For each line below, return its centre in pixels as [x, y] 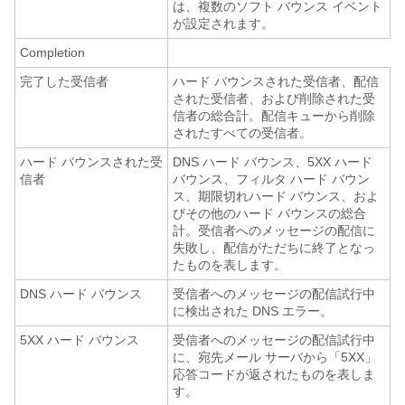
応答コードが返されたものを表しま [274, 374]
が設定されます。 [223, 24]
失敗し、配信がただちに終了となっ [274, 248]
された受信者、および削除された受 [274, 99]
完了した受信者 [64, 81]
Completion [52, 52]
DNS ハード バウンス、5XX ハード [273, 162]
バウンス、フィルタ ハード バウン [271, 179]
